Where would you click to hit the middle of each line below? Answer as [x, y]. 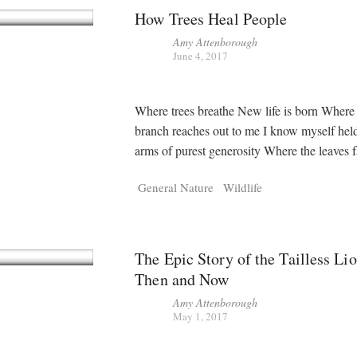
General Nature [176, 188]
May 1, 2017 [201, 317]
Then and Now [182, 280]
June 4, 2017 [201, 55]
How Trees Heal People [211, 18]
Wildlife [243, 188]
